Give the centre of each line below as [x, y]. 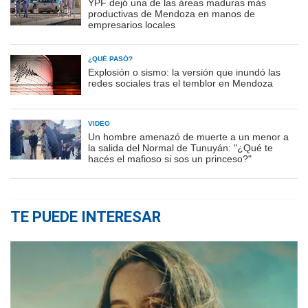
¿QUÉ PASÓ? [110, 58]
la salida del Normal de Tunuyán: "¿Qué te [180, 147]
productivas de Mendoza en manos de [172, 13]
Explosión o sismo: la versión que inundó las [184, 72]
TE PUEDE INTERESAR [86, 217]
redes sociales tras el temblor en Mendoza [180, 83]
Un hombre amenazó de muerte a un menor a [188, 136]
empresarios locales [132, 24]
